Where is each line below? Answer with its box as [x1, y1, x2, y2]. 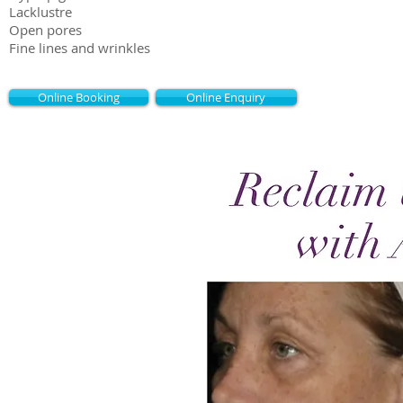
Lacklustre [9, 2, 72, 21]
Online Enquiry [186, 88, 266, 105]
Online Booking [38, 88, 120, 105]
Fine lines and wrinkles [9, 38, 150, 57]
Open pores [9, 20, 82, 39]
